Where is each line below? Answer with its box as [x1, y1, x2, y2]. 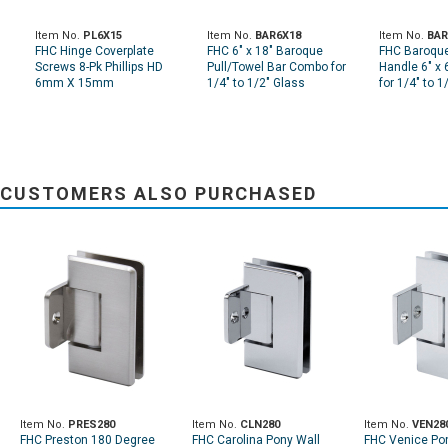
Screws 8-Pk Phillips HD [35, 60, 163, 75]
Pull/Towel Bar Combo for [207, 60, 346, 75]
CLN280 [240, 417, 280, 431]
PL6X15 [83, 29, 122, 43]
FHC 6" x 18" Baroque [207, 44, 323, 59]
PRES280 [68, 417, 115, 431]
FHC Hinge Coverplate [35, 44, 154, 59]
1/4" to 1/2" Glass [207, 76, 305, 91]
